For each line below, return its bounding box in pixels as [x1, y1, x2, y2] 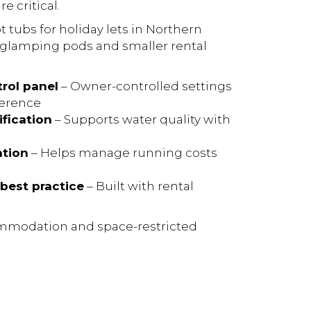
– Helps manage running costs [28, 145, 217, 160]
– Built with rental [83, 178, 194, 193]
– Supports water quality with [51, 112, 230, 126]
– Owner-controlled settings [58, 78, 232, 93]
